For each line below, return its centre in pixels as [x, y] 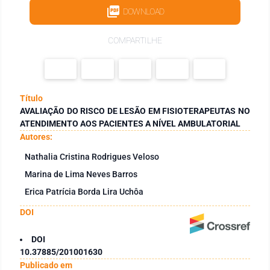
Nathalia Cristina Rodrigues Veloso [92, 156]
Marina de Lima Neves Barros [81, 174]
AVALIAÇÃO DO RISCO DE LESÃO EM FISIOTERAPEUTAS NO [135, 111]
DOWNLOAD [143, 11]
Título [31, 98]
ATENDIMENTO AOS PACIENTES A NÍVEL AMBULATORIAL [130, 123]
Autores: [36, 137]
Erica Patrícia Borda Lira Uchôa [84, 191]
